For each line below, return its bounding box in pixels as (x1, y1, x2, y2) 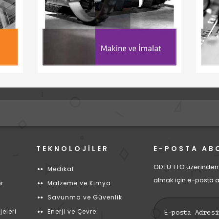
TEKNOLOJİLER (36, 144, 109, 153)
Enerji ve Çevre (47, 207, 96, 216)
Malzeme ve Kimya (47, 179, 111, 187)
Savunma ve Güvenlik (47, 193, 122, 201)
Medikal (47, 165, 74, 173)
